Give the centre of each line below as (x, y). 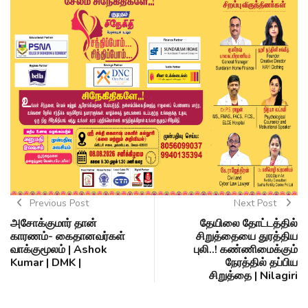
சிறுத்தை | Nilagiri (253, 276)
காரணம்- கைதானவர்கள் (68, 237)
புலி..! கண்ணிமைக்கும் (246, 250)
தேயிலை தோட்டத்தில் (249, 224)
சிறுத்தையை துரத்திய (247, 237)
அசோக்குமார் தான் (54, 224)
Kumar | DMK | (46, 263)
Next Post (256, 203)
